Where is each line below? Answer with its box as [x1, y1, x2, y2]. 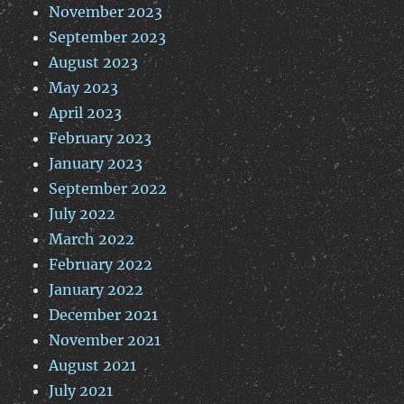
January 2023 [49, 154, 143, 173]
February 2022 [49, 255, 153, 274]
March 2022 [49, 230, 135, 249]
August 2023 [49, 53, 139, 72]
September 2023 [49, 28, 167, 47]
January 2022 [49, 280, 144, 299]
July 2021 [49, 381, 114, 400]
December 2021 [49, 306, 159, 325]
